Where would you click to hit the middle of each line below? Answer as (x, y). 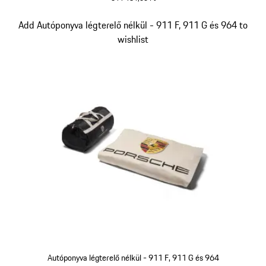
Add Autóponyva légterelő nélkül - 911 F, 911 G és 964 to (133, 25)
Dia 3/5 (22, 25)
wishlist (133, 39)
